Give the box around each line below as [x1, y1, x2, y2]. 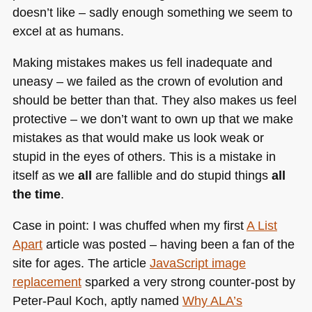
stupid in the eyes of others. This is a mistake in [12, 148, 276, 164]
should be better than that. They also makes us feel [12, 92, 297, 107]
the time [12, 186, 61, 201]
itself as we [12, 167, 78, 182]
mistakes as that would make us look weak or [12, 130, 264, 145]
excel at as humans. [12, 23, 124, 38]
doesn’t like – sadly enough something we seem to [12, 4, 292, 19]
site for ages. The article [12, 256, 150, 271]
